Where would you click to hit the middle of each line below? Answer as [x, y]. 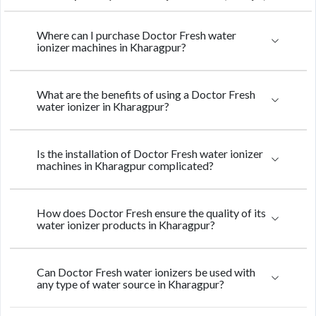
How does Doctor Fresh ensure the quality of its [151, 213]
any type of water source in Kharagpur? [130, 284]
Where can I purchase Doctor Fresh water [136, 35]
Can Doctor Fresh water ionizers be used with [146, 272]
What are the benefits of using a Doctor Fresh [146, 94]
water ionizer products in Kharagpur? [126, 225]
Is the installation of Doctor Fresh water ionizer [150, 153]
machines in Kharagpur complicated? [125, 165]
